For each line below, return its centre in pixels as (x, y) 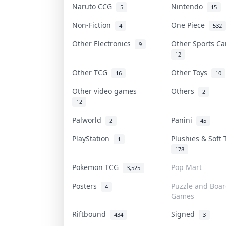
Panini (183, 120)
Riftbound (91, 214)
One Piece (190, 25)
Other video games (106, 91)
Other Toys (191, 72)
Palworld (89, 120)
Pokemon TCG (97, 167)
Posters (86, 186)
